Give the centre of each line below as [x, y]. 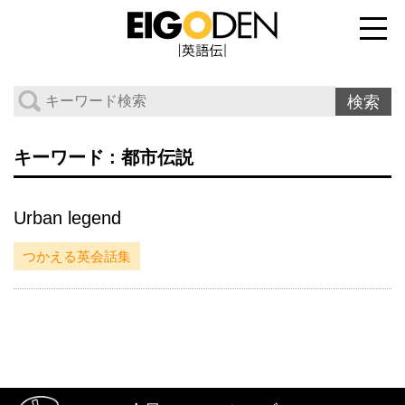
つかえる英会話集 [76, 256]
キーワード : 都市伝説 [103, 157]
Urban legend [67, 218]
